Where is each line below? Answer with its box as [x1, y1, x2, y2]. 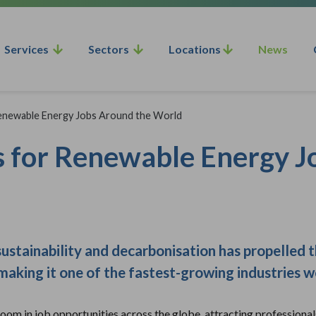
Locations [169, 42, 224, 56]
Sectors [88, 42, 134, 56]
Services [4, 42, 54, 56]
